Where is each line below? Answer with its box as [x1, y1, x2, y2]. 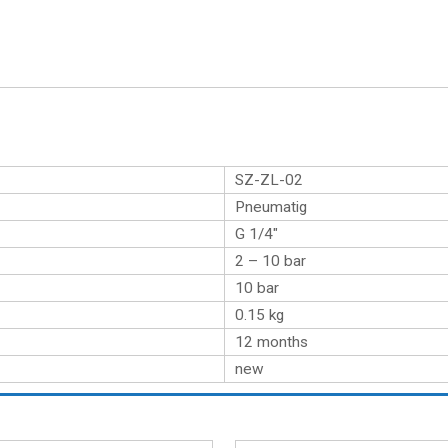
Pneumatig [235, 198, 307, 216]
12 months [235, 333, 308, 351]
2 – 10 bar [235, 252, 306, 270]
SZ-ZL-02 [235, 171, 303, 189]
